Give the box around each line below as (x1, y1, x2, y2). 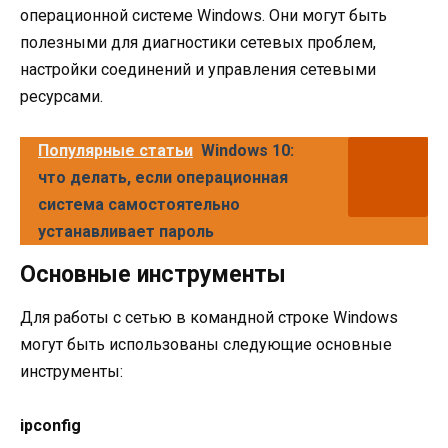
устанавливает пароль (38, 222, 214, 242)
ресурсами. (20, 87, 103, 107)
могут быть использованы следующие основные (20, 335, 392, 355)
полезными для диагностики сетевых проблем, (20, 33, 376, 53)
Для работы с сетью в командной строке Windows (20, 308, 398, 328)
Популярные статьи (38, 141, 193, 161)
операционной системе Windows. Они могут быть (20, 6, 387, 26)
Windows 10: (201, 141, 294, 161)
